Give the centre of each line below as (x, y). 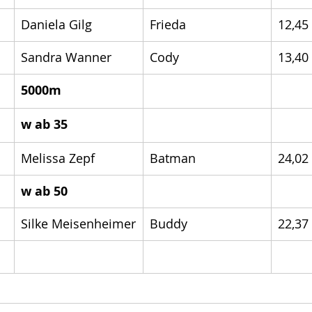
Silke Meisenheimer (78, 224)
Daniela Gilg (56, 24)
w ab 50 (44, 191)
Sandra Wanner (66, 57)
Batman (173, 158)
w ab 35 (44, 124)
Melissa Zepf (58, 158)
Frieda (168, 24)
